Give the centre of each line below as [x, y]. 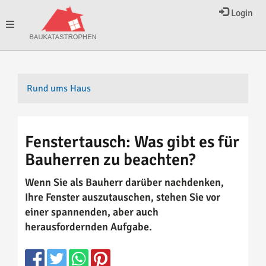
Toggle [18, 24]
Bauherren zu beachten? [110, 160]
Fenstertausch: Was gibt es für [132, 142]
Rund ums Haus [59, 88]
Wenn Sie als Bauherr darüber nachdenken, [124, 182]
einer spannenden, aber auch [92, 212]
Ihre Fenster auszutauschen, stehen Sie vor [123, 197]
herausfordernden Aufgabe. [88, 227]
